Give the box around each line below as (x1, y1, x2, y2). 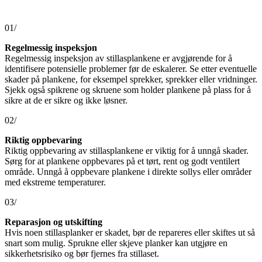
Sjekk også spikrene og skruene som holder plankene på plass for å (5, 84, 251, 95)
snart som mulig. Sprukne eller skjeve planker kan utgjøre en (5, 237, 227, 248)
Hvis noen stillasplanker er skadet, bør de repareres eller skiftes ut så (5, 227, 255, 237)
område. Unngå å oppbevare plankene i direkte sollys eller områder (5, 166, 251, 177)
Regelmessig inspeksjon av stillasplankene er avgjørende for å (5, 53, 232, 63)
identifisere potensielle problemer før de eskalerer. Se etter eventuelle (5, 63, 257, 74)
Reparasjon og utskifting (5, 216, 102, 227)
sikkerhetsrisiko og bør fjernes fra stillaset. (5, 248, 159, 258)
